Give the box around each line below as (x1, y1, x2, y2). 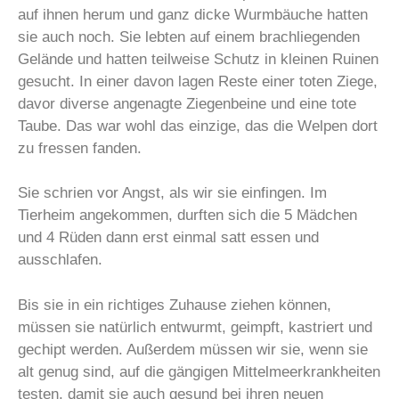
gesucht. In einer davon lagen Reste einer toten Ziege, (18, 72, 378, 90)
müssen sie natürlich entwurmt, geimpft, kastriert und (18, 318, 372, 336)
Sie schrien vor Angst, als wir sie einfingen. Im (18, 184, 327, 201)
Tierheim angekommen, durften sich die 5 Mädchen (18, 207, 357, 224)
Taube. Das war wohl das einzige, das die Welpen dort (18, 117, 378, 134)
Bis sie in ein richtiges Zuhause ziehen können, (18, 296, 331, 313)
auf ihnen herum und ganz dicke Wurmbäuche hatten (18, 5, 368, 23)
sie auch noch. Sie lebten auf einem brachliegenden (18, 28, 360, 45)
